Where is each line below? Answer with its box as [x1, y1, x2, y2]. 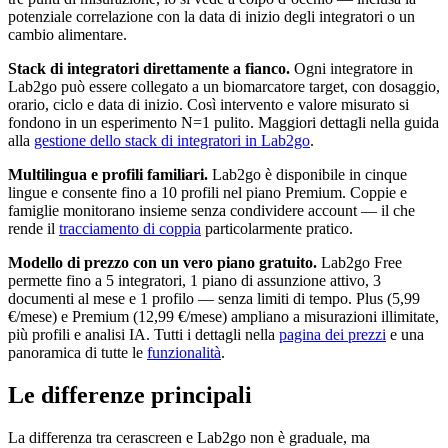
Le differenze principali [8, 382, 252, 409]
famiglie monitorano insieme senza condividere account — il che [8, 202, 415, 220]
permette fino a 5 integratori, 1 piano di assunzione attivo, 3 [8, 272, 381, 290]
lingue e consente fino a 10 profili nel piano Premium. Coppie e [8, 184, 407, 202]
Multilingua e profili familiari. [8, 166, 208, 184]
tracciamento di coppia [59, 220, 201, 238]
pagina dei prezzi [279, 326, 386, 344]
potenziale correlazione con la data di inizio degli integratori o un [8, 8, 415, 26]
